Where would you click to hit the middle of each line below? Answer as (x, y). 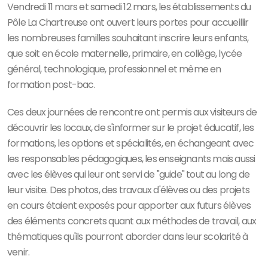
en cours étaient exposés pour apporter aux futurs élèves (129, 205)
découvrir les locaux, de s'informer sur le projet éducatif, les (131, 127)
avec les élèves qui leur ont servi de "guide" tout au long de (129, 174)
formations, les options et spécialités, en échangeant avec (131, 143)
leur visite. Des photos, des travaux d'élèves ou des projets (129, 190)
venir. (19, 252)
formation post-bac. (51, 84)
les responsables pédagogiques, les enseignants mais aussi (131, 159)
